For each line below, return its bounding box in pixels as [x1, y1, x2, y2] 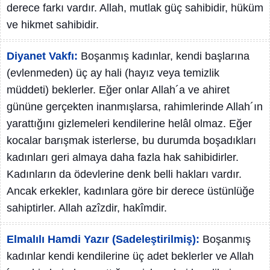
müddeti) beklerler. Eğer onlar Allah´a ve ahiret [7, 84, 230, 96]
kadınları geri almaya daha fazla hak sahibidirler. [7, 151, 239, 163]
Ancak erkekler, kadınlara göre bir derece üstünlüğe [7, 185, 254, 197]
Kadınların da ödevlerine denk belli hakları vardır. [7, 168, 242, 180]
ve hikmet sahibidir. [7, 19, 99, 31]
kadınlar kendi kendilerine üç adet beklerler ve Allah [7, 250, 254, 262]
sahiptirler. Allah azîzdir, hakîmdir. [7, 202, 167, 214]
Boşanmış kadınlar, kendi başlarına [81, 50, 250, 62]
